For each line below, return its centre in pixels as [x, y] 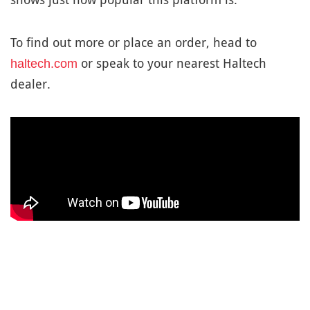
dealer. [30, 84]
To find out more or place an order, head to [134, 43]
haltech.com [44, 64]
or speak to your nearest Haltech [172, 64]
